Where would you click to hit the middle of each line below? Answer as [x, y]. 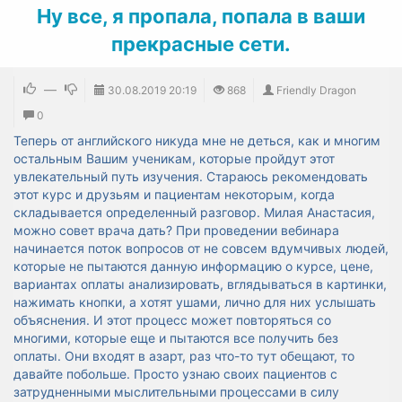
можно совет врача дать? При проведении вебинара [176, 230]
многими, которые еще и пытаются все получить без [176, 338]
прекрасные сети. [201, 44]
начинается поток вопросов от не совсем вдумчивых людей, [201, 248]
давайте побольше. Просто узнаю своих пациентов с [175, 374]
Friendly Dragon [316, 90]
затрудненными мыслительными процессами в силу [176, 392]
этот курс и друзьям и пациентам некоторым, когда [174, 194]
